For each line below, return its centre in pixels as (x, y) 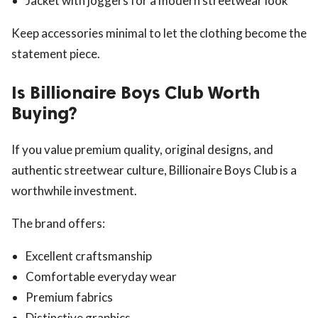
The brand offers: (58, 223)
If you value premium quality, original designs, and (142, 149)
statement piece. (56, 53)
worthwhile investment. (74, 190)
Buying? (44, 113)
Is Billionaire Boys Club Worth (136, 92)
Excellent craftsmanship (89, 256)
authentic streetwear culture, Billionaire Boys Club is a (154, 170)
